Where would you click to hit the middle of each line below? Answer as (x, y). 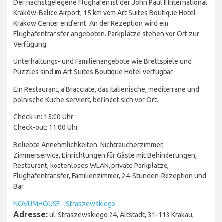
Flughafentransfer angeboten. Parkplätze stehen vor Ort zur (106, 34)
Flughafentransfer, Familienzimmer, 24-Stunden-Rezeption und (110, 176)
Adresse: (30, 214)
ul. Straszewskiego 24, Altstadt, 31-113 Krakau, (121, 215)
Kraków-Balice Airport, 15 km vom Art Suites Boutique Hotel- (106, 13)
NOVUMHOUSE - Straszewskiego (64, 204)
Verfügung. (30, 44)
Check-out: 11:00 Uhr (46, 128)
